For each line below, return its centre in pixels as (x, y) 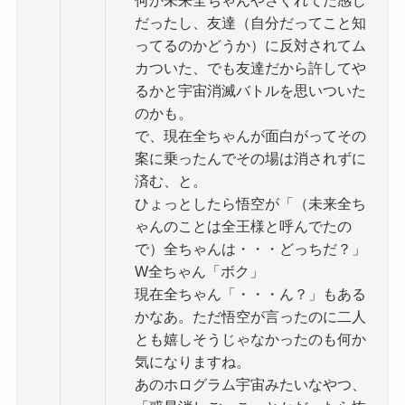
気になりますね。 (192, 362)
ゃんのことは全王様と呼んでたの (243, 226)
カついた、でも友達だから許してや (250, 68)
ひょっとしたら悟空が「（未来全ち (250, 204)
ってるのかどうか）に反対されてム (250, 46)
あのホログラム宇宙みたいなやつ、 (250, 385)
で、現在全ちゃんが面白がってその (250, 136)
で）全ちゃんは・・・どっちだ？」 (250, 249)
